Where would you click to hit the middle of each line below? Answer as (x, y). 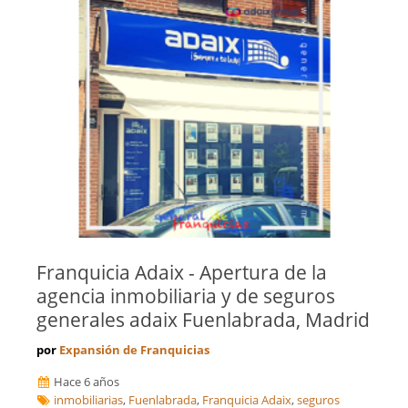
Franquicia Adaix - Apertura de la (182, 273)
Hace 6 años (86, 382)
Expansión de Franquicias (134, 350)
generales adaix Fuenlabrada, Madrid (203, 320)
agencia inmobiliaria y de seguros (186, 296)
